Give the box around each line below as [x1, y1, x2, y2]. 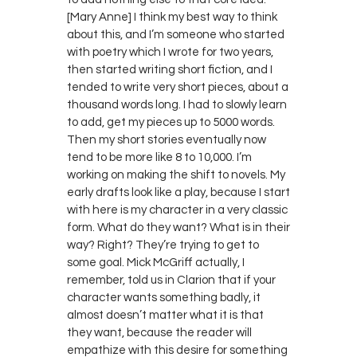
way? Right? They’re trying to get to [67, 238, 259, 251]
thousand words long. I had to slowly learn [67, 98, 287, 111]
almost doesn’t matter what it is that [67, 308, 264, 321]
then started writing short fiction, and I [67, 63, 273, 76]
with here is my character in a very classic [67, 203, 288, 216]
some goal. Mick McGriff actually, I [67, 256, 245, 269]
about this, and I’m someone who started [67, 28, 284, 41]
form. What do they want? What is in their [67, 221, 290, 233]
